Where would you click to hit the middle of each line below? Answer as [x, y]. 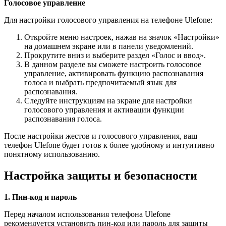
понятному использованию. [52, 154]
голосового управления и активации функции [104, 109]
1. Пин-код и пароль [40, 197]
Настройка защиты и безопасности [101, 175]
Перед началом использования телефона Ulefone [87, 214]
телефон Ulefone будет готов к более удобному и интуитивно [109, 145]
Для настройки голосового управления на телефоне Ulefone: [108, 20]
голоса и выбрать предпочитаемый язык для [100, 82]
